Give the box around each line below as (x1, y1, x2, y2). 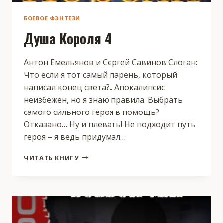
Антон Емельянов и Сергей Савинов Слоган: (24, 56, 197, 68)
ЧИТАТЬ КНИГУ (24, 153, 79, 162)
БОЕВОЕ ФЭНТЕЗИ (24, 14, 80, 22)
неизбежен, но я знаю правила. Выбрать (24, 94, 183, 105)
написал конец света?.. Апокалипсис (24, 81, 165, 93)
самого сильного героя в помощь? (24, 106, 159, 117)
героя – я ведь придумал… (24, 131, 126, 142)
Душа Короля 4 (24, 28, 112, 48)
